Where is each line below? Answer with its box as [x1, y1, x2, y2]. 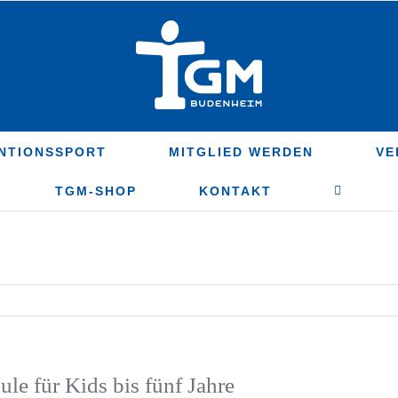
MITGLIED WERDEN [168, 145, 314, 159]
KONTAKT [199, 184, 272, 198]
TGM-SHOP [55, 184, 137, 198]
